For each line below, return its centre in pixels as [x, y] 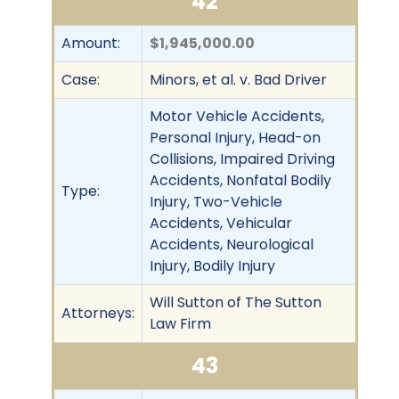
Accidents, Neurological [232, 244]
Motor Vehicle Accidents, [237, 116]
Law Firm [180, 323]
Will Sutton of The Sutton [236, 302]
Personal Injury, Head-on [235, 137]
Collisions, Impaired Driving [242, 159]
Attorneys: [98, 313]
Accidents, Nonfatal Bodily [240, 180]
